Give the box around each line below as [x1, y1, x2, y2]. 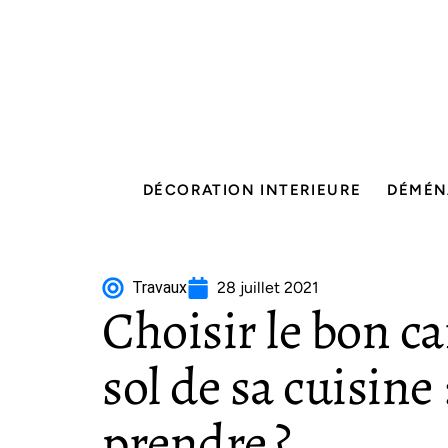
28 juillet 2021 [217, 278, 319, 297]
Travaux [132, 278, 187, 297]
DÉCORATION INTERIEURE [143, 181, 362, 199]
